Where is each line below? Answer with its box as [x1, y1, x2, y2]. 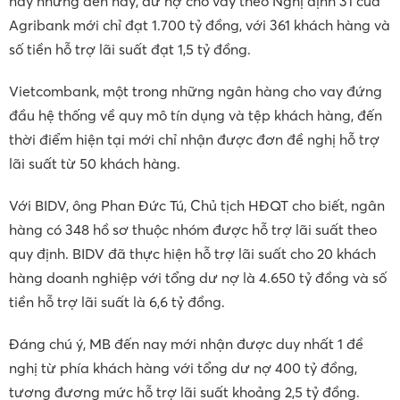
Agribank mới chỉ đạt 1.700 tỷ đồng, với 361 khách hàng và [9, 16, 390, 34]
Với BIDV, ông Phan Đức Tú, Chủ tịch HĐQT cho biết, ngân [9, 196, 385, 214]
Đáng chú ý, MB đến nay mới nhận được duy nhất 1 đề [9, 335, 363, 353]
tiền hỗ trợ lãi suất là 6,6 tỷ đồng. [9, 293, 225, 311]
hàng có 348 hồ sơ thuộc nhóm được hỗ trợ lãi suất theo [9, 221, 377, 238]
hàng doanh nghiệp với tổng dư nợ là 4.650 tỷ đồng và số [9, 269, 387, 287]
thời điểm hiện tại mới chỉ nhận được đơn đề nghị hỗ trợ [9, 130, 379, 148]
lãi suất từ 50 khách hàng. [9, 154, 180, 172]
